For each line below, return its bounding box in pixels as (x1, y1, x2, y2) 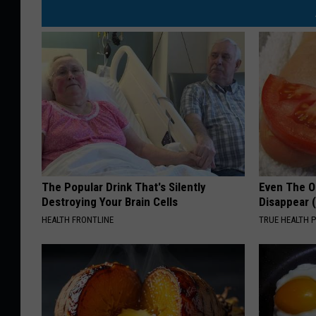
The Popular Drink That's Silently (42, 180, 206, 195)
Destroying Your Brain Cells (42, 195, 178, 209)
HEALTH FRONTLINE (42, 214, 114, 226)
